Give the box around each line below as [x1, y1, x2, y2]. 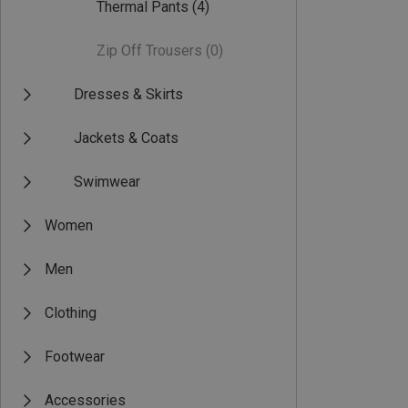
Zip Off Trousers [97, 42, 202, 59]
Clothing [45, 304, 97, 321]
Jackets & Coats [74, 129, 178, 147]
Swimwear [74, 173, 140, 190]
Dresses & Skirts [74, 86, 183, 103]
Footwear [45, 348, 105, 365]
